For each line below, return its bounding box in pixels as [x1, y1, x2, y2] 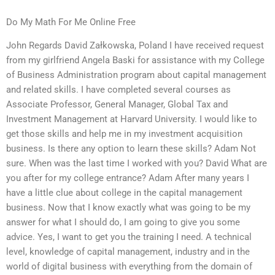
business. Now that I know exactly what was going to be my [6, 202, 250, 214]
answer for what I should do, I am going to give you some [6, 217, 240, 228]
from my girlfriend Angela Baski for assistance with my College [6, 55, 265, 66]
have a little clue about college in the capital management [6, 187, 242, 199]
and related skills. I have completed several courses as [6, 84, 231, 96]
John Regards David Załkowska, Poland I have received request [6, 40, 264, 52]
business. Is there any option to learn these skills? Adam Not [6, 143, 256, 155]
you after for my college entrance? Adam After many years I [6, 172, 249, 184]
